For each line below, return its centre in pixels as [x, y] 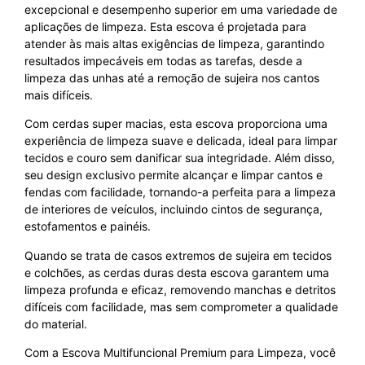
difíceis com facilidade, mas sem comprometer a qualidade [181, 306]
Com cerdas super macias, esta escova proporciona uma [176, 124]
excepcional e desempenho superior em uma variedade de [181, 9]
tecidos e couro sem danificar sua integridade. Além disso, [180, 158]
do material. [56, 323]
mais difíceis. [59, 95]
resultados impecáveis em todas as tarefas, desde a [163, 60]
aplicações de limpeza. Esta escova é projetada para [165, 26]
